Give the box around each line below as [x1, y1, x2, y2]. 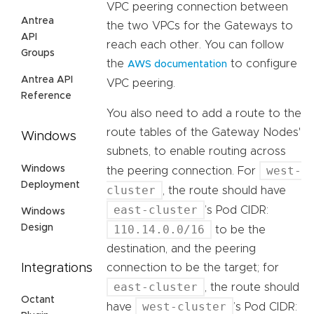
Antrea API [21, 74, 73, 85]
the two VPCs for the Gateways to [107, 20, 293, 32]
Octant [21, 295, 55, 306]
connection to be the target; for [107, 262, 279, 274]
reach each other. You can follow [107, 39, 284, 51]
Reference [21, 90, 71, 101]
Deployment [21, 179, 80, 190]
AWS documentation [128, 60, 227, 70]
